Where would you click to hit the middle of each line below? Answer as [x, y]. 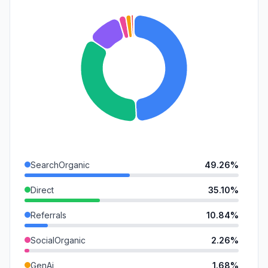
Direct [42, 190]
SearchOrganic [60, 165]
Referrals [48, 215]
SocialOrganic [58, 240]
